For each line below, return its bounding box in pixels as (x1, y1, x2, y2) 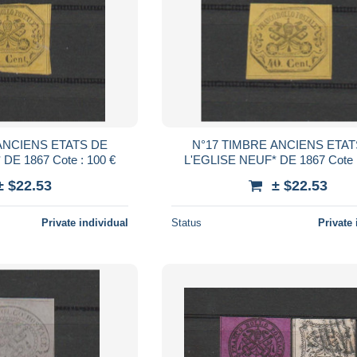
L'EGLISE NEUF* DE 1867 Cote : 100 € (53, 152, 116, 167)
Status (171, 216, 202, 229)
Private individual (41, 216, 129, 229)
